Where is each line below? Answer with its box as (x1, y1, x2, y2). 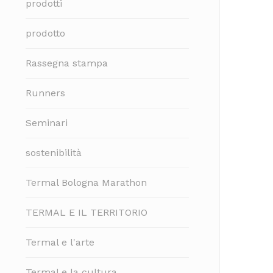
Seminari (26, 117, 68, 129)
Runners (26, 87, 65, 99)
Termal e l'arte (26, 236, 94, 248)
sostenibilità (26, 147, 82, 158)
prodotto (26, 27, 65, 39)
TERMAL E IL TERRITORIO (26, 207, 147, 218)
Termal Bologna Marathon (26, 177, 147, 188)
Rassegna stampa (26, 57, 108, 69)
